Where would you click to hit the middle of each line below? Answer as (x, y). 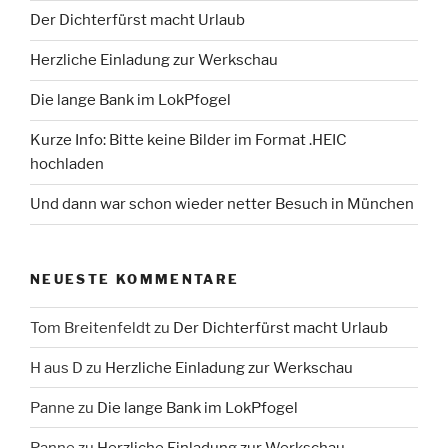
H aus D (56, 367)
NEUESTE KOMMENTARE (135, 278)
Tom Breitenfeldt (90, 327)
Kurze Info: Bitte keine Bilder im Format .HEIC (188, 140)
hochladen (67, 164)
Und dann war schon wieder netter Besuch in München (222, 204)
